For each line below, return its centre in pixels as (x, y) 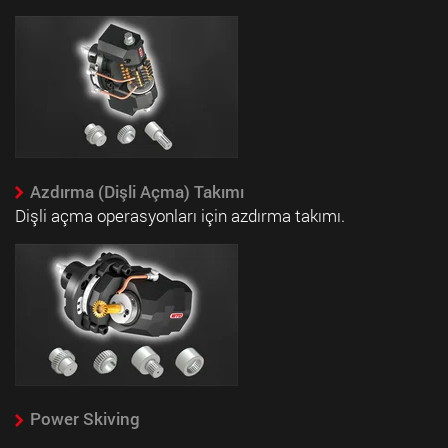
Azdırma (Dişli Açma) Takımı (136, 191)
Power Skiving (84, 419)
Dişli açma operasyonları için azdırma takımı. (180, 215)
